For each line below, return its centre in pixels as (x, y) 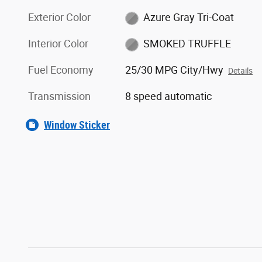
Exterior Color (59, 18)
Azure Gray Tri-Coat (188, 18)
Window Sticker (77, 125)
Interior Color (58, 44)
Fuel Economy (61, 70)
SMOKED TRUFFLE (187, 44)
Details (241, 71)
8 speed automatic (169, 96)
